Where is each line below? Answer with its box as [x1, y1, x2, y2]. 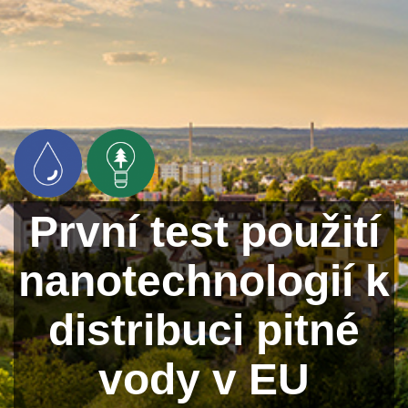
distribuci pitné [48, 305, 360, 354]
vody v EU [98, 354, 310, 403]
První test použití [28, 207, 380, 256]
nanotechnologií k [18, 256, 390, 305]
